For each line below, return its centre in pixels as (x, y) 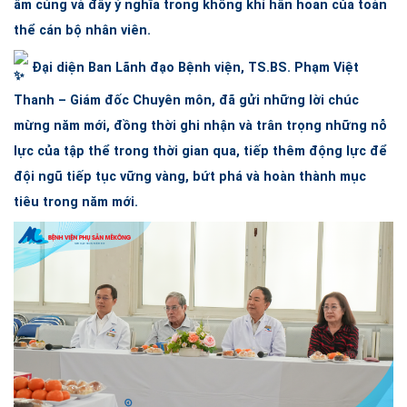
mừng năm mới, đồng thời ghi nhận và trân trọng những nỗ (200, 126)
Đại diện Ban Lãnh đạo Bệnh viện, (138, 68)
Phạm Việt (325, 68)
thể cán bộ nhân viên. (82, 31)
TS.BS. (269, 68)
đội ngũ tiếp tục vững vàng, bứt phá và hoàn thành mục (190, 177)
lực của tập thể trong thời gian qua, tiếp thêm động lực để (200, 152)
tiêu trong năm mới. (76, 203)
